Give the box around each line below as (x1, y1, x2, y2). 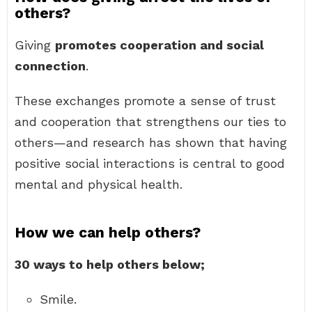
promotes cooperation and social (55, 38, 264, 52)
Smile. (40, 292, 77, 306)
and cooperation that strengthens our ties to (15, 114, 286, 129)
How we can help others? (15, 224, 201, 241)
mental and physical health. (15, 177, 182, 192)
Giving (15, 38, 55, 52)
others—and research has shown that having (15, 135, 287, 150)
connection (15, 58, 86, 73)
